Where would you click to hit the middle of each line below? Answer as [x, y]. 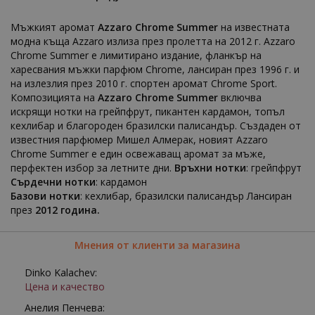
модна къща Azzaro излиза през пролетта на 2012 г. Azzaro [153, 41]
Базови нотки [45, 196]
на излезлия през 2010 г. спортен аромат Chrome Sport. [144, 83]
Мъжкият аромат [54, 27]
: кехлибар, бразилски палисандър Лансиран [186, 196]
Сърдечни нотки [53, 182]
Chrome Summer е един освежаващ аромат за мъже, [138, 154]
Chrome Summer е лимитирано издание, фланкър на [136, 55]
